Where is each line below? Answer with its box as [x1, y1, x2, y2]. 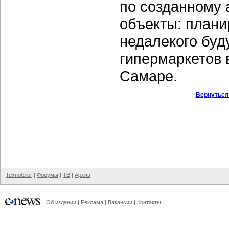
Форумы [37, 172, 58, 178]
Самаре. [120, 67, 177, 84]
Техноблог [6, 172, 32, 178]
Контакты [137, 199, 161, 205]
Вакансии [108, 199, 132, 205]
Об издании [46, 199, 76, 205]
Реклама [81, 199, 103, 205]
